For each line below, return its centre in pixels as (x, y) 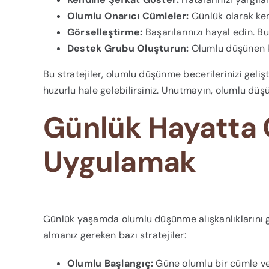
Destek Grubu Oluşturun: (128, 48)
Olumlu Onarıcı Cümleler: (128, 16)
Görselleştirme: (105, 32)
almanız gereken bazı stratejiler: (114, 235)
